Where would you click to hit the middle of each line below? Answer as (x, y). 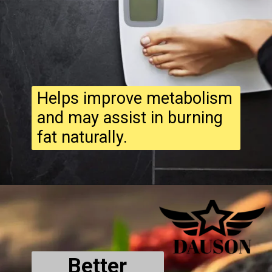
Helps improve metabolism (134, 98)
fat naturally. (82, 137)
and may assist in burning (130, 117)
